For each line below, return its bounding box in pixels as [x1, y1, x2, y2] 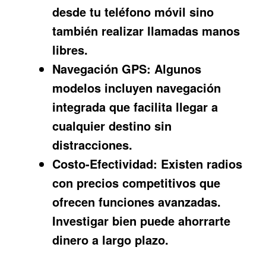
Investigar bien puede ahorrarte [52, 211, 231, 229]
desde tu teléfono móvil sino [52, 2, 214, 20]
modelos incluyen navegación [52, 78, 221, 96]
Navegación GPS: [52, 59, 151, 77]
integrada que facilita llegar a [52, 97, 218, 115]
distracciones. [52, 135, 133, 153]
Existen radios [157, 154, 243, 172]
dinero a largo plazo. [52, 230, 169, 248]
